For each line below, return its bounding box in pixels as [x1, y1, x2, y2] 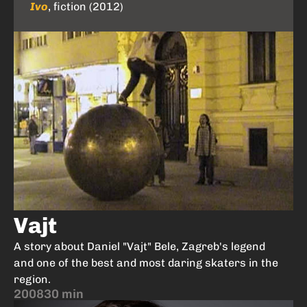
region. [14, 272, 51, 286]
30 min [44, 286, 84, 302]
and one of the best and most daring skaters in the [14, 256, 278, 269]
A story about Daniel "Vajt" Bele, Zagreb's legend [14, 239, 265, 253]
